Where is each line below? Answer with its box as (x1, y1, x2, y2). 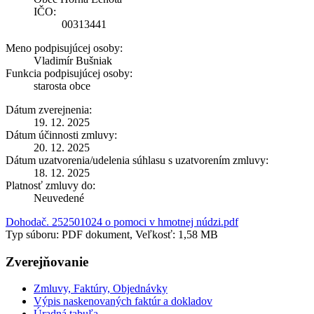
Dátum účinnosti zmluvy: (6, 128, 117, 141)
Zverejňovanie (6, 254, 88, 269)
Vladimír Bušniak (34, 54, 112, 67)
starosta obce (34, 79, 90, 92)
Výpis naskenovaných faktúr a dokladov (34, 295, 212, 308)
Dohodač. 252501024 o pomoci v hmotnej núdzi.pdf (6, 215, 238, 228)
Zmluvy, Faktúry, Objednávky (34, 282, 168, 295)
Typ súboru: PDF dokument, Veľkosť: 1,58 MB (6, 228, 218, 240)
